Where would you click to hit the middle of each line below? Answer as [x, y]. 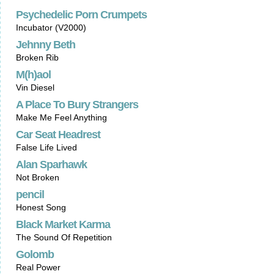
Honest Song [41, 207]
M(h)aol [33, 75]
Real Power [38, 267]
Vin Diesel [35, 87]
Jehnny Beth [46, 45]
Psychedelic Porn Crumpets [81, 15]
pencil [30, 194]
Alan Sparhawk [51, 165]
